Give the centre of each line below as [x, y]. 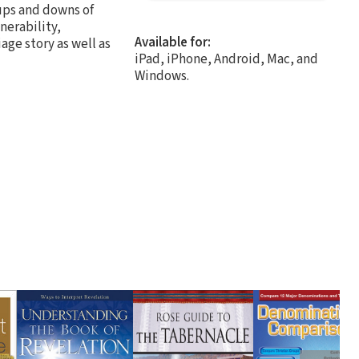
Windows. [162, 76]
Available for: [173, 42]
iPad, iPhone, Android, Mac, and [226, 59]
